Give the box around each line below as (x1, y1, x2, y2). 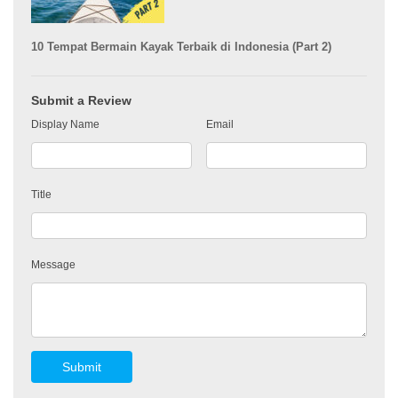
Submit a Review (31, 93, 131, 107)
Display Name (31, 118, 99, 131)
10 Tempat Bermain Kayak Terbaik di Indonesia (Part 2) (31, 40, 331, 53)
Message (31, 259, 76, 271)
